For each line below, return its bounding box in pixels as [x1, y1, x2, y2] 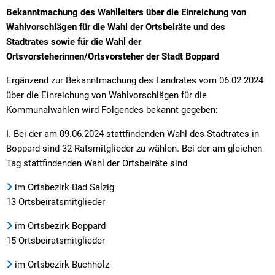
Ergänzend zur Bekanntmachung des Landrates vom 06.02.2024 [6, 74, 263, 86]
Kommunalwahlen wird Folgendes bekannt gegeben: [6, 104, 218, 115]
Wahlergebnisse [18, 44, 97, 56]
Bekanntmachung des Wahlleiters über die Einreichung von [6, 6, 246, 18]
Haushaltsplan [47, 166, 118, 179]
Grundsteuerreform [47, 142, 141, 155]
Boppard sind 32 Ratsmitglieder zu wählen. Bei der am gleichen [6, 142, 262, 154]
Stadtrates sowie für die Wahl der [6, 36, 141, 47]
